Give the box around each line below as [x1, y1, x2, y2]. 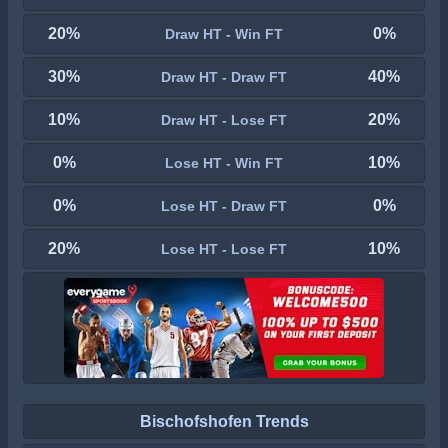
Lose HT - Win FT [165, 154, 283, 171]
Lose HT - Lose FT [161, 240, 287, 257]
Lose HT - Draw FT [161, 197, 287, 214]
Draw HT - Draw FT [161, 68, 287, 85]
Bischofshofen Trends [139, 412, 309, 430]
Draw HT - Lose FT [161, 111, 287, 128]
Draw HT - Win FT [165, 25, 283, 42]
